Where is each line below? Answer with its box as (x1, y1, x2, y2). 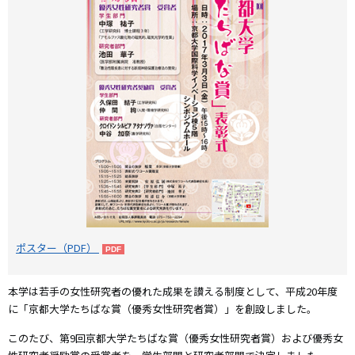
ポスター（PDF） (16, 239, 99, 255)
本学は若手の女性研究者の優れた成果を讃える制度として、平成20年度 (8, 283, 338, 299)
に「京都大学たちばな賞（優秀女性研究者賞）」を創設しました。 (8, 300, 317, 316)
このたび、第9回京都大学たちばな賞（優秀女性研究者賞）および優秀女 (8, 330, 343, 345)
